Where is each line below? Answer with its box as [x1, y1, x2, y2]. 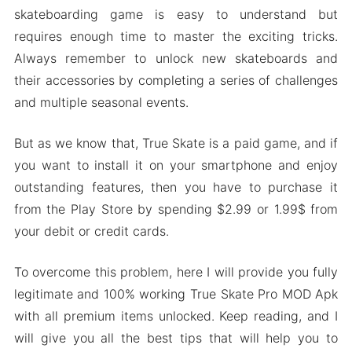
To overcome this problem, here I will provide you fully [13, 264, 339, 280]
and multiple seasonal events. [13, 94, 189, 110]
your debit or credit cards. [13, 223, 169, 239]
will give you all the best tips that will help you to [13, 330, 339, 346]
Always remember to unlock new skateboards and [13, 50, 339, 66]
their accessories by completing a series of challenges [13, 72, 339, 88]
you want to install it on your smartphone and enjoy [13, 157, 339, 173]
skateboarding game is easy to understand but [13, 6, 339, 22]
